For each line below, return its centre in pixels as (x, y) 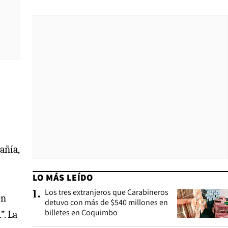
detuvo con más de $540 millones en (106, 202)
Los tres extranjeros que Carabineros (107, 192)
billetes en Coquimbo (81, 212)
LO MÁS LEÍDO (63, 177)
